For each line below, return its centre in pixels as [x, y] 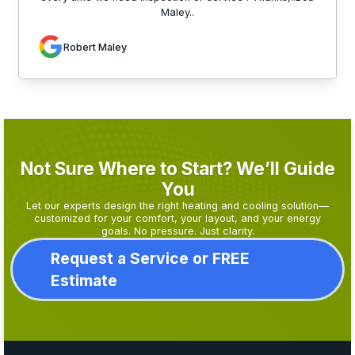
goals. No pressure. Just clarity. [177, 231]
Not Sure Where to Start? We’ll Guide [177, 169]
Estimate [84, 281]
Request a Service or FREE [150, 259]
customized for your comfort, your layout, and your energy [177, 219]
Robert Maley [95, 47]
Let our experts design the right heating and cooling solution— [177, 206]
